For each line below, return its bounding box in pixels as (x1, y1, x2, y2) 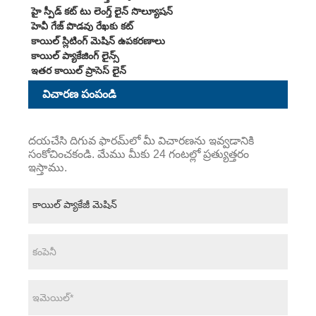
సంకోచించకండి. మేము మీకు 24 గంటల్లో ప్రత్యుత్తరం (28, 147, 249, 160)
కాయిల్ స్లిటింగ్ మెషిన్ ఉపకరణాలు (30, 35, 165, 47)
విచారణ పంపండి (42, 88, 116, 101)
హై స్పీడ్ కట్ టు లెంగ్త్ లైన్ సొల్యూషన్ (30, 5, 173, 17)
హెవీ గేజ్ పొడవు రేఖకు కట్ (30, 20, 133, 32)
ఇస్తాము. (28, 161, 67, 174)
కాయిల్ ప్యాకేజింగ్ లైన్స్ (30, 49, 119, 61)
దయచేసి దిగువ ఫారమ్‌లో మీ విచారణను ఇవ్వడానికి (28, 134, 254, 147)
